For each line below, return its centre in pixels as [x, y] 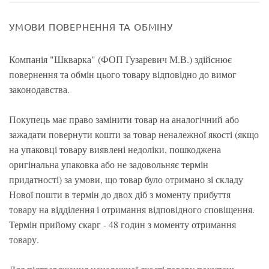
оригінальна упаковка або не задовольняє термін [109, 164]
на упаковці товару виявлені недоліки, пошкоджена [115, 149]
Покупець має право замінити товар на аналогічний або [124, 119]
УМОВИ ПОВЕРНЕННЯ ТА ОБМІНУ [91, 26]
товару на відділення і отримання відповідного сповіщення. [132, 209]
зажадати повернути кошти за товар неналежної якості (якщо [134, 134]
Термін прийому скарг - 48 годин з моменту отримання [122, 224]
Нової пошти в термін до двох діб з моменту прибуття [120, 194]
